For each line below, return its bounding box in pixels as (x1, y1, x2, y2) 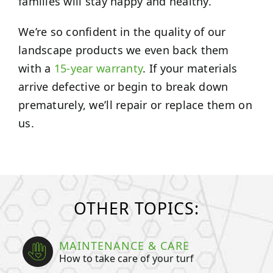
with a (18, 61, 54, 76)
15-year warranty (54, 61, 143, 76)
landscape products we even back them (18, 43, 229, 58)
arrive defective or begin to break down (18, 79, 229, 94)
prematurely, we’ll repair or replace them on (18, 97, 252, 113)
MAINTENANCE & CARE (59, 238, 190, 253)
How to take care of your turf (59, 251, 194, 265)
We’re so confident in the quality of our (18, 24, 226, 40)
